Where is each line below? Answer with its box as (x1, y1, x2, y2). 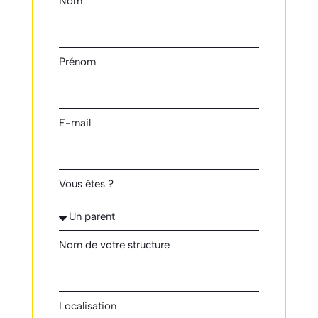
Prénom (58, 55, 96, 68)
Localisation (58, 299, 116, 312)
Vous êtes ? (58, 177, 114, 190)
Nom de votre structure (58, 238, 170, 251)
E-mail (58, 116, 91, 129)
